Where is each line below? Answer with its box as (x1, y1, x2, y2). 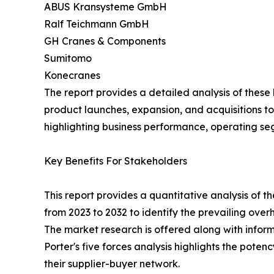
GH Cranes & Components (44, 35, 166, 48)
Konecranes (44, 69, 100, 82)
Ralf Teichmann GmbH (44, 18, 149, 31)
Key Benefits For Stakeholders (44, 155, 187, 168)
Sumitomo (44, 52, 92, 65)
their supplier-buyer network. (44, 257, 180, 270)
